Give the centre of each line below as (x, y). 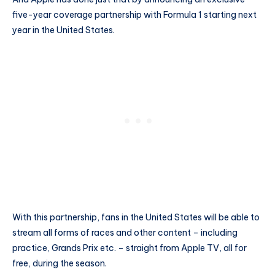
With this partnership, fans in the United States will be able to (136, 218)
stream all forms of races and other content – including (125, 233)
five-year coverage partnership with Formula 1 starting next (134, 14)
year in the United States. (64, 30)
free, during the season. (60, 264)
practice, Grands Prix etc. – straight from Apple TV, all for (130, 248)
